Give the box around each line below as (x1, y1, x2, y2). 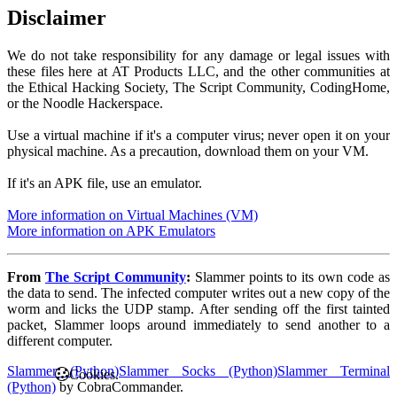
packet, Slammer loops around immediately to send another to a (7, 316, 390, 332)
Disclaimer (7, 5, 106, 29)
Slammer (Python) (7, 362, 119, 378)
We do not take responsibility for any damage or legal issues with (7, 47, 390, 63)
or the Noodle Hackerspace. (7, 95, 163, 111)
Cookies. (69, 367, 119, 382)
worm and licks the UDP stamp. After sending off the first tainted (7, 300, 390, 316)
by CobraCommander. (56, 378, 183, 394)
